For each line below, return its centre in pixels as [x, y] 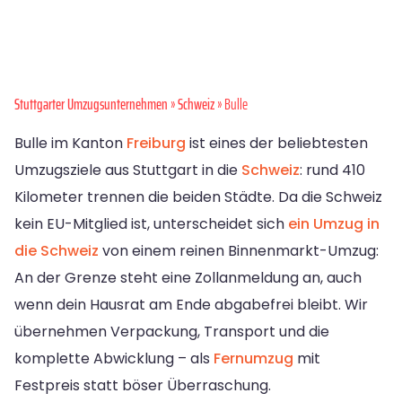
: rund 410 [332, 170]
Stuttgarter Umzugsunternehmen [91, 105]
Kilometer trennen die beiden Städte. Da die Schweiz [198, 197]
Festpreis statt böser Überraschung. [143, 386]
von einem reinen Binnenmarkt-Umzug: [239, 251]
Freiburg [156, 144]
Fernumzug [253, 359]
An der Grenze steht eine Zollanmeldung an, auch [188, 278]
